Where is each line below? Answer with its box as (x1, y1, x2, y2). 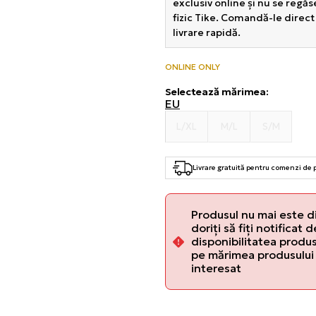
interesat (191, 260, 241, 275)
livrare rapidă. (173, 26, 241, 39)
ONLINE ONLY (165, 61, 220, 72)
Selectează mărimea (165, 85, 266, 98)
